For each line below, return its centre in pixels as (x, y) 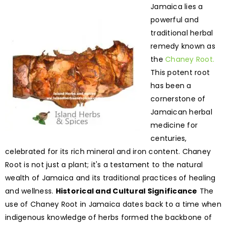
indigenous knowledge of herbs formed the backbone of (108, 218)
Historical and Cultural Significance (126, 191)
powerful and (175, 20)
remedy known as (183, 46)
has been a (171, 86)
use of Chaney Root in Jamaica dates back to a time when (113, 204)
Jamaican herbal (181, 112)
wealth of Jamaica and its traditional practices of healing (110, 178)
